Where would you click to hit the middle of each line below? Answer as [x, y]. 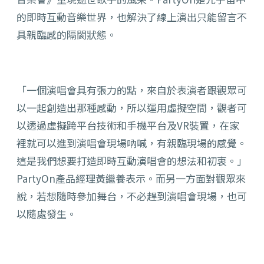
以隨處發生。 [47, 214]
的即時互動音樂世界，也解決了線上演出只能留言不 [132, 17]
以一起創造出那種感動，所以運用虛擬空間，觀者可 [132, 108]
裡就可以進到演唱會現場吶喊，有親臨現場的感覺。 [132, 143]
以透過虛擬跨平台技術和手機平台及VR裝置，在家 [128, 126]
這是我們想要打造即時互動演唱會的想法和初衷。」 [132, 161]
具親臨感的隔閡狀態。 [67, 35]
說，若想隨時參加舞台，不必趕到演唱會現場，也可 [132, 196]
